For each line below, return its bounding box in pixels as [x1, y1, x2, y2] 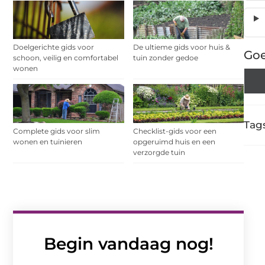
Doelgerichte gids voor [13, 43, 94, 52]
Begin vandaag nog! [43, 234, 214, 254]
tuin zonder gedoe [132, 53, 198, 63]
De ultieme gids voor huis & [132, 43, 230, 52]
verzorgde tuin [132, 148, 185, 157]
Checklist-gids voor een [132, 127, 216, 135]
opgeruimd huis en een [132, 137, 215, 146]
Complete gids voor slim [13, 127, 100, 135]
